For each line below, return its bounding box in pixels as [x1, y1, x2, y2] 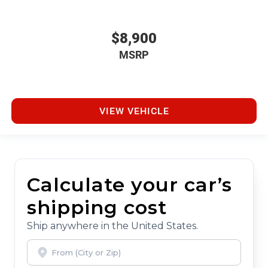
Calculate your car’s [27, 173, 232, 197]
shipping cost [27, 196, 167, 220]
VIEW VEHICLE [99, 105, 169, 117]
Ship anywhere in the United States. [27, 220, 198, 232]
